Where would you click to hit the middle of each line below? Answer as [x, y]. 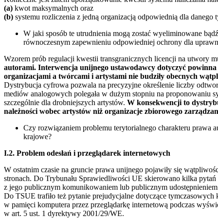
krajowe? [37, 136]
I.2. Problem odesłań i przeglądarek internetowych [87, 153]
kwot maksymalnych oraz [53, 8]
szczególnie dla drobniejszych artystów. [65, 102]
